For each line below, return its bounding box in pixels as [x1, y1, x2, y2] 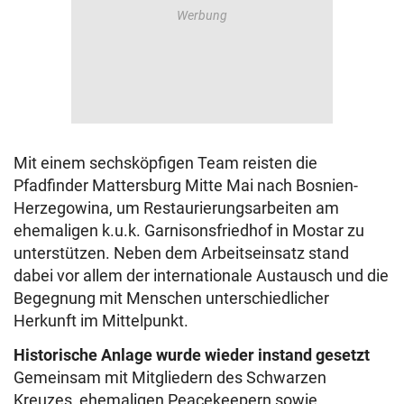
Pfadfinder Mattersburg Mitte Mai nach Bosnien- [14, 176, 358, 196]
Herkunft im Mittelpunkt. [14, 311, 188, 331]
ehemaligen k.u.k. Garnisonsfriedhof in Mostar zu [14, 221, 364, 241]
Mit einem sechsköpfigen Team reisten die [14, 153, 317, 173]
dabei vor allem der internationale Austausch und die [14, 266, 389, 286]
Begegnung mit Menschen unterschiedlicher [14, 289, 329, 308]
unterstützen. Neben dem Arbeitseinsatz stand [14, 243, 349, 263]
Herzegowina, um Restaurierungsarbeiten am [14, 198, 339, 218]
